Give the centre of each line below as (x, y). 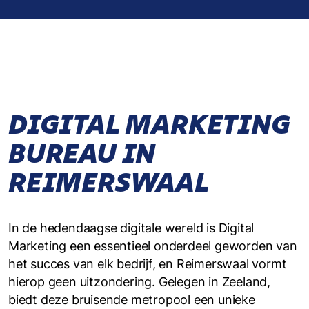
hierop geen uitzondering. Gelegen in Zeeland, (139, 282)
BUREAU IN (82, 153)
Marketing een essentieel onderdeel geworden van (153, 246)
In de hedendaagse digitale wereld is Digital (131, 228)
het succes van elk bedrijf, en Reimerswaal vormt (148, 264)
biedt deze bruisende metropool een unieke (132, 300)
